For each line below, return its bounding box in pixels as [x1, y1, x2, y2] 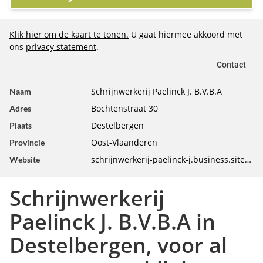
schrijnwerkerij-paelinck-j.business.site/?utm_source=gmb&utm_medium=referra [244, 154, 251, 165]
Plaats [9, 120, 32, 130]
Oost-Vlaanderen [90, 137, 157, 148]
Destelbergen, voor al [9, 231, 227, 259]
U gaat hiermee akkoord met [131, 29, 242, 40]
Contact [217, 60, 246, 69]
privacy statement [26, 41, 96, 52]
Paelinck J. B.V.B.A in [9, 207, 215, 236]
